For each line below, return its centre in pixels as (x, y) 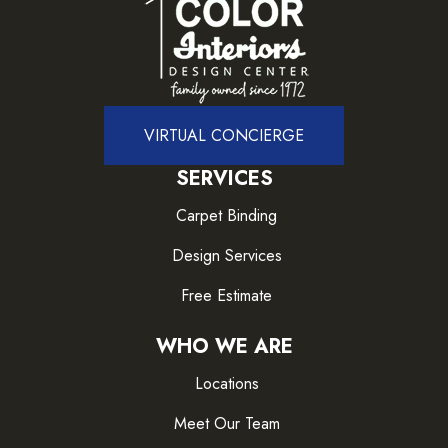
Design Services (226, 255)
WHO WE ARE (224, 346)
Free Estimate (226, 295)
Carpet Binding (226, 215)
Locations (226, 383)
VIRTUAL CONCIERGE (224, 135)
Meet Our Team (226, 423)
